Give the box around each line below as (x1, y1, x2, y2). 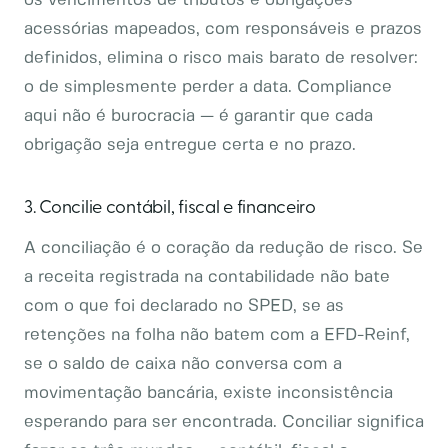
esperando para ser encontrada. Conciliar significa (24, 414, 424, 430)
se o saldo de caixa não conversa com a (24, 356, 342, 372)
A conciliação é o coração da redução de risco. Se (24, 240, 423, 256)
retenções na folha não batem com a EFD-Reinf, (24, 327, 410, 343)
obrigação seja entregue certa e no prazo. (24, 137, 356, 153)
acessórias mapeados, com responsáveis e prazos (24, 21, 422, 37)
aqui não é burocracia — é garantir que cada (24, 108, 373, 124)
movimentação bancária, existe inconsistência (24, 385, 393, 401)
